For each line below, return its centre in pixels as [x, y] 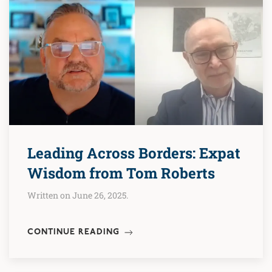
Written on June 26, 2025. [78, 195]
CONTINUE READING [75, 232]
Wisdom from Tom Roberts [121, 173]
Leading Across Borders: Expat [134, 153]
